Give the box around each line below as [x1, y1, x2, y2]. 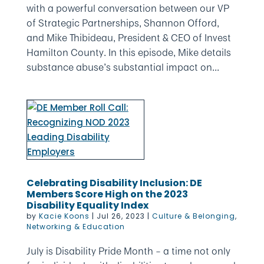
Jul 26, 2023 [96, 211, 145, 221]
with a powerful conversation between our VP [26, 1, 229, 15]
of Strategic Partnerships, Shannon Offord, [26, 16, 219, 30]
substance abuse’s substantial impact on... [26, 60, 219, 74]
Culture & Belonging [151, 211, 235, 221]
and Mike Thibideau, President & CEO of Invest [26, 31, 231, 45]
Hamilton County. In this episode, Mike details [26, 45, 231, 60]
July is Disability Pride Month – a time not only [26, 244, 230, 258]
